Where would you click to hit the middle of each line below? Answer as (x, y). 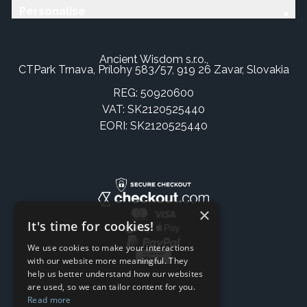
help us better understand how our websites (115, 274)
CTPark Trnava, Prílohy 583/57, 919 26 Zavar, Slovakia (153, 69)
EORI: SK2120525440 (153, 125)
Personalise (52, 12)
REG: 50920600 (153, 93)
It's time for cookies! (91, 226)
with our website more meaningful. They (108, 261)
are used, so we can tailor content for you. (111, 287)
